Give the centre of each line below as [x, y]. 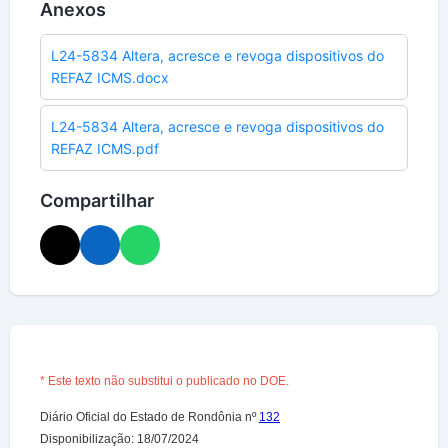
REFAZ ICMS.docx [110, 77]
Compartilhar [97, 200]
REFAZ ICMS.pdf [105, 148]
